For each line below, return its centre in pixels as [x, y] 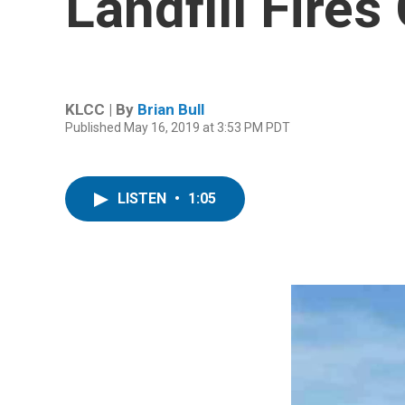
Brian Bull [171, 109]
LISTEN [144, 198]
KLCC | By [101, 109]
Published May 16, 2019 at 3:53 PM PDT [178, 127]
